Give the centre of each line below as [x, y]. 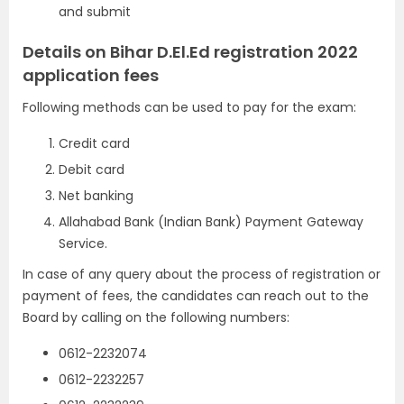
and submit [95, 12]
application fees [91, 76]
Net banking [96, 196]
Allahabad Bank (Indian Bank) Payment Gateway [211, 222]
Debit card [92, 170]
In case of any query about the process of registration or [202, 275]
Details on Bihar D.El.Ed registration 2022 [190, 52]
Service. [83, 244]
